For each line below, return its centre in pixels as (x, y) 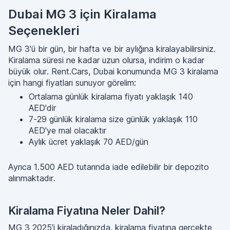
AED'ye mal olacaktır (68, 130)
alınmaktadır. (32, 178)
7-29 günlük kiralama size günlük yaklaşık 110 (113, 119)
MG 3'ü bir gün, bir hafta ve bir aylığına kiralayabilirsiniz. (112, 49)
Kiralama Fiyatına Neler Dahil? (87, 210)
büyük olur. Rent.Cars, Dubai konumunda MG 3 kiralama (113, 71)
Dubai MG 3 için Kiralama (82, 14)
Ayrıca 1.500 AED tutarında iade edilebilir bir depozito (109, 167)
